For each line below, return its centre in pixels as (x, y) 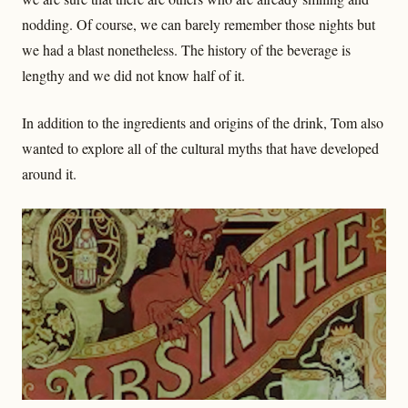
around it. (49, 174)
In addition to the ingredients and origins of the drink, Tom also (203, 123)
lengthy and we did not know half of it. (133, 76)
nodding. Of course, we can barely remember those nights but (199, 25)
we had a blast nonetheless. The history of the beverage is (186, 50)
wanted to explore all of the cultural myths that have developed (200, 148)
